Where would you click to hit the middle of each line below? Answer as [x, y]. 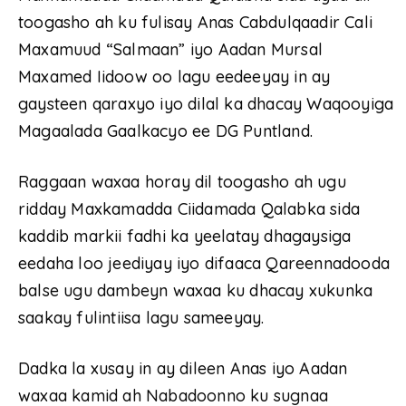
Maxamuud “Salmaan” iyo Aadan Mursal [171, 50]
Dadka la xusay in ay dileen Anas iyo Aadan [183, 369]
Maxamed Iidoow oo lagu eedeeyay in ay [174, 77]
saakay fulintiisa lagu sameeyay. [141, 318]
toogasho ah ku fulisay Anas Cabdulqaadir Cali [196, 23]
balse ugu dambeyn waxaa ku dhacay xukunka [196, 291]
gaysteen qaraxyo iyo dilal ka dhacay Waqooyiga [206, 104]
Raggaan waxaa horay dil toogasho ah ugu [182, 182]
